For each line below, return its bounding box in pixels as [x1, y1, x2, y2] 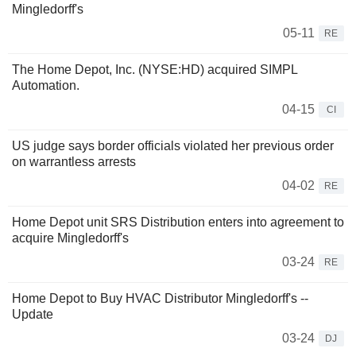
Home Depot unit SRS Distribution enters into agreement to [12, 215, 344, 230]
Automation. [12, 79, 79, 93]
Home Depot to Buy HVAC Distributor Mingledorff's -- [12, 292, 308, 306]
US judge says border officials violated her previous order [12, 139, 334, 153]
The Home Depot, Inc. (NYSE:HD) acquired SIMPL [12, 63, 297, 77]
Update [12, 308, 53, 322]
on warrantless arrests [12, 155, 136, 169]
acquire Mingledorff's [12, 231, 129, 246]
